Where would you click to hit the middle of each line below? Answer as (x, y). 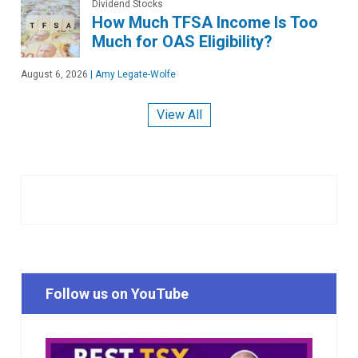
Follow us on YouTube (117, 294)
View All (179, 115)
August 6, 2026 (54, 74)
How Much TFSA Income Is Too (205, 22)
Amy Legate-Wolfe (134, 74)
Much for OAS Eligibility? (182, 42)
